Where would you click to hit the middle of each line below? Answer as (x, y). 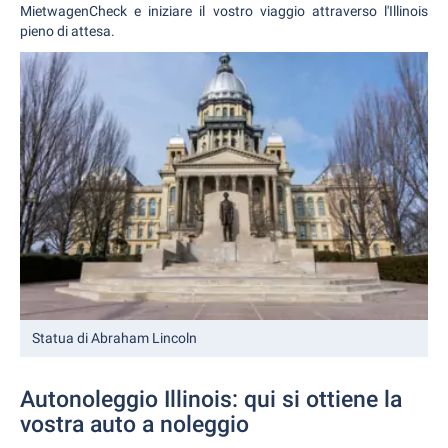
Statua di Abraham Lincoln (114, 338)
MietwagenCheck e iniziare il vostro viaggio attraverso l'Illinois (224, 11)
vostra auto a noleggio (134, 425)
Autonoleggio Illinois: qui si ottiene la (211, 400)
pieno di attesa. (67, 31)
